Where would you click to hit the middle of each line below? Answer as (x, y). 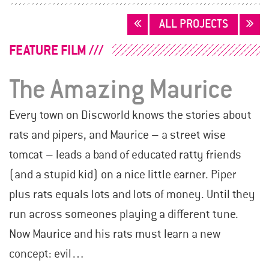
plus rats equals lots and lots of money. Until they (132, 195)
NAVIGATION (41, 39)
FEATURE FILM (48, 50)
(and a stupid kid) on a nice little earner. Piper (123, 175)
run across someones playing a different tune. (124, 215)
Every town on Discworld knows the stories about (130, 116)
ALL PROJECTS (194, 24)
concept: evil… (47, 254)
